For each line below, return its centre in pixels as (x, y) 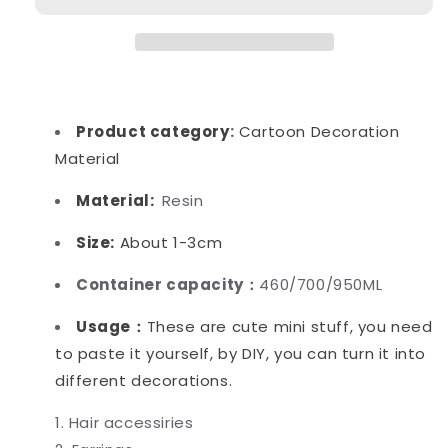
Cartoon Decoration (319, 131)
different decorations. (144, 380)
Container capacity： (168, 284)
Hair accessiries (131, 422)
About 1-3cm (169, 242)
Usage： (111, 326)
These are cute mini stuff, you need (289, 326)
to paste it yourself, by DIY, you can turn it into (241, 353)
